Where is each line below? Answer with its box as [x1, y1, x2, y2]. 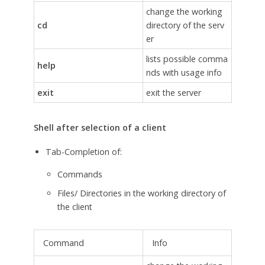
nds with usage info [146, 67, 222, 79]
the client [57, 201, 92, 212]
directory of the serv [146, 20, 224, 31]
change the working [146, 6, 222, 18]
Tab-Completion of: [45, 146, 122, 157]
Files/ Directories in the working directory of [57, 187, 226, 199]
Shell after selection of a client [33, 122, 166, 134]
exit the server [146, 87, 201, 99]
